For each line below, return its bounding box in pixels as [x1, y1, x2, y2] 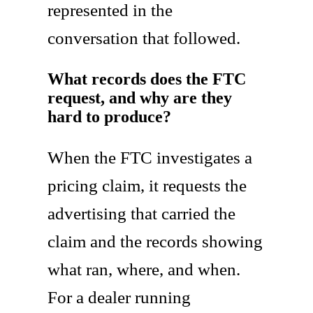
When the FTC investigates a [48, 147, 252, 167]
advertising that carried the [48, 203, 235, 223]
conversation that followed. [48, 28, 240, 48]
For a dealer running [48, 287, 191, 307]
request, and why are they [48, 88, 232, 107]
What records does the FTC [48, 69, 246, 88]
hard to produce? [48, 107, 171, 126]
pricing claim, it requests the [48, 175, 247, 195]
